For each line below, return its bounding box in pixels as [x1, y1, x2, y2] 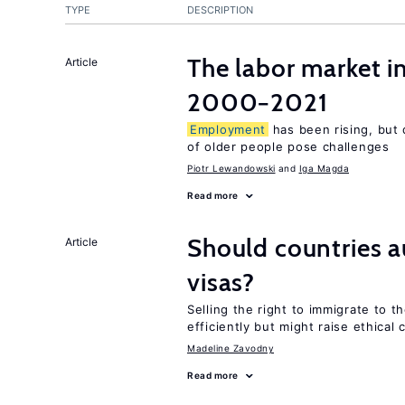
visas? [187, 267, 256, 297]
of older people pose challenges [187, 139, 390, 154]
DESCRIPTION [187, 4, 253, 16]
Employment [190, 122, 266, 137]
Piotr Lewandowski [187, 163, 276, 174]
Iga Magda [298, 163, 349, 174]
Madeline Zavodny [187, 343, 274, 353]
